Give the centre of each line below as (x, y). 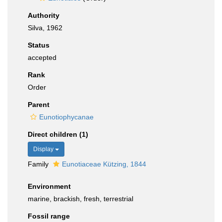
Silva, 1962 (45, 28)
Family (39, 164)
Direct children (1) (58, 134)
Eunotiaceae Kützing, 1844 (104, 164)
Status (39, 45)
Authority (44, 15)
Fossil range (49, 216)
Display (44, 149)
